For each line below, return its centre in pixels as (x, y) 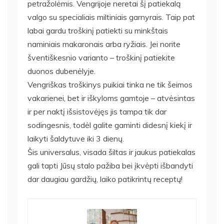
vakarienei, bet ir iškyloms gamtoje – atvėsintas (111, 98)
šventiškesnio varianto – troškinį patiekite (101, 57)
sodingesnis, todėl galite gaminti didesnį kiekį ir (110, 125)
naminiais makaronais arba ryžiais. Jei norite (104, 44)
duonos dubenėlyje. (61, 71)
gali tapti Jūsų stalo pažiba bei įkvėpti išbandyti (110, 165)
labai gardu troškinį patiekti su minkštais (98, 30)
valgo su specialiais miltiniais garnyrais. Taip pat (111, 17)
